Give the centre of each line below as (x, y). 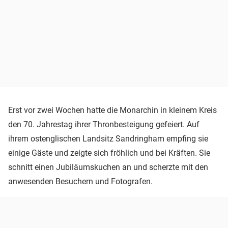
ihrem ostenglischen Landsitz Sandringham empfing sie (108, 138)
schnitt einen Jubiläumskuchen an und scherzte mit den (108, 167)
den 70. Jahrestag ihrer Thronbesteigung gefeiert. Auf (104, 124)
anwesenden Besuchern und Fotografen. (80, 181)
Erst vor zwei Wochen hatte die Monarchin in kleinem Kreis (112, 110)
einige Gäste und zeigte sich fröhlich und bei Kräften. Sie (109, 153)
